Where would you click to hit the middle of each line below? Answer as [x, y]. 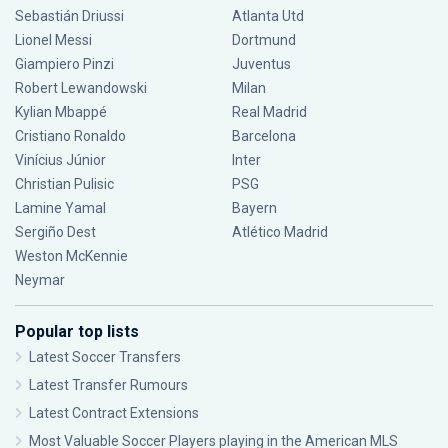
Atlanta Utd [267, 16]
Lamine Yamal [60, 208]
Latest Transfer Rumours [108, 385]
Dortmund [263, 40]
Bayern [254, 208]
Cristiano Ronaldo [70, 136]
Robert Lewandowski [81, 88]
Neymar [40, 280]
